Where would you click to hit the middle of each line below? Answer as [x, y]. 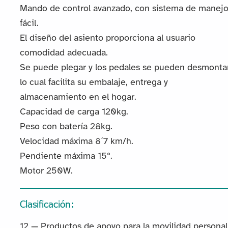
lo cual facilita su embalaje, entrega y [94, 83]
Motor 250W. [46, 172]
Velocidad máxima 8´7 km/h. [76, 142]
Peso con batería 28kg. [66, 127]
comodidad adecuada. [64, 53]
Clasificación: [47, 204]
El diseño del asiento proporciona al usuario [107, 39]
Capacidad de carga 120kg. [74, 112]
